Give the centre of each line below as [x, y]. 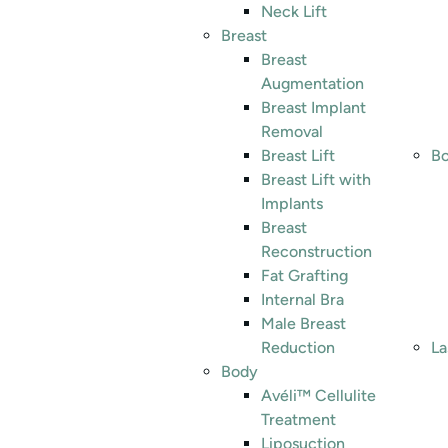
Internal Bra [302, 299]
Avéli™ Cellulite [318, 395]
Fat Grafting [304, 275]
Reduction [298, 347]
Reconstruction [316, 251]
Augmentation [312, 83]
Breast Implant [313, 107]
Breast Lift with [316, 179]
